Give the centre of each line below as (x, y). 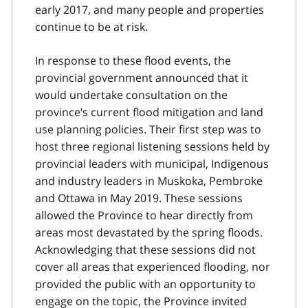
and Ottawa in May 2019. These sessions (139, 198)
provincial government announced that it (142, 77)
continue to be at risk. (91, 26)
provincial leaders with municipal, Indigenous (152, 163)
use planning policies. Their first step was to (148, 129)
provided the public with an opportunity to (145, 284)
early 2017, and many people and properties (150, 9)
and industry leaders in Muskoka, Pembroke (149, 180)
